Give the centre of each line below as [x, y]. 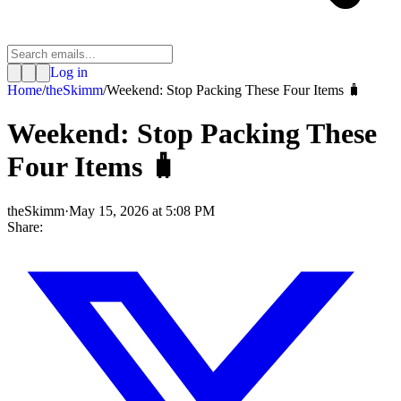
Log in [69, 72]
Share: [25, 226]
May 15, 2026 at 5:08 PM [142, 210]
